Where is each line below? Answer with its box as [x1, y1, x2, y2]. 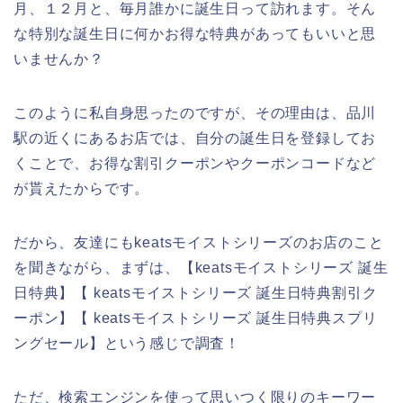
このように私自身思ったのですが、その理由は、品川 [13, 104, 377, 121]
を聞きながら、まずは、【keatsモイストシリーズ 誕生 [13, 259, 389, 275]
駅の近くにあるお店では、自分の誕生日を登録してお [13, 130, 377, 146]
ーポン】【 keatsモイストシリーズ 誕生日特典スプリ [13, 309, 378, 326]
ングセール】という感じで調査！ [13, 335, 240, 351]
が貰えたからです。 [13, 180, 150, 196]
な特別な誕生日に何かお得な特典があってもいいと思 [13, 25, 377, 41]
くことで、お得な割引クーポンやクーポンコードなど [13, 155, 377, 171]
